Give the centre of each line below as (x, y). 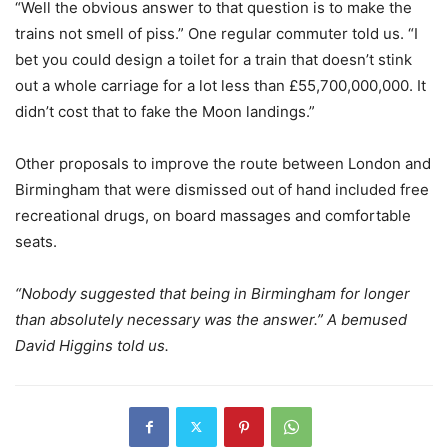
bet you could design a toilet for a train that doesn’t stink (213, 59)
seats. (36, 241)
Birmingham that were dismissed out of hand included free (222, 189)
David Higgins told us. (94, 345)
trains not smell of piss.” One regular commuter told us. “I (216, 33)
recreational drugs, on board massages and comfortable (213, 215)
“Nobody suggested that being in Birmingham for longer (212, 293)
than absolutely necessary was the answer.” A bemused (211, 319)
